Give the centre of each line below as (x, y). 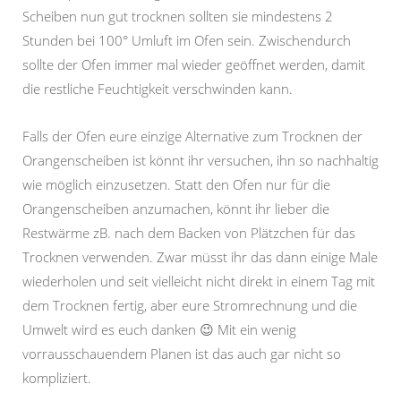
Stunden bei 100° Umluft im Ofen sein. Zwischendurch (187, 41)
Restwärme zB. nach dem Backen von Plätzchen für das (189, 233)
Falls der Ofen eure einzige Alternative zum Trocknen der (192, 137)
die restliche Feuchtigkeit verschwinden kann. (158, 89)
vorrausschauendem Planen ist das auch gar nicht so (182, 354)
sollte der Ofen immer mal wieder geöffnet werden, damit (194, 65)
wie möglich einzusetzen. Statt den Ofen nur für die (176, 185)
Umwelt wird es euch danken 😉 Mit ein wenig (159, 330)
